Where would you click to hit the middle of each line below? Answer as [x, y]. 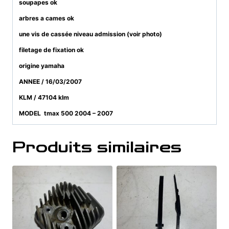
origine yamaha [42, 65]
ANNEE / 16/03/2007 [50, 81]
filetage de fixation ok [52, 50]
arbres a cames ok [47, 18]
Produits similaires [97, 147]
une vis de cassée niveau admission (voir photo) [90, 34]
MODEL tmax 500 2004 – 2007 [66, 113]
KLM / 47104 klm [45, 97]
